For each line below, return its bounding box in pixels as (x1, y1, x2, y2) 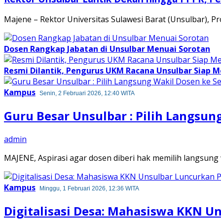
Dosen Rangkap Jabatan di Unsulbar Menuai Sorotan (4, 43, 210, 55)
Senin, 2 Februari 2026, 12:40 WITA (39, 90, 135, 97)
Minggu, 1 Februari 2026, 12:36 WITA (39, 185, 139, 192)
